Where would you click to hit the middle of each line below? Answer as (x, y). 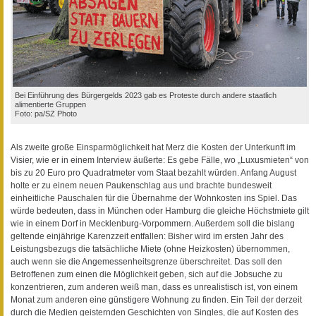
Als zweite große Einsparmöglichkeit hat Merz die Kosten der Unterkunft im (153, 147)
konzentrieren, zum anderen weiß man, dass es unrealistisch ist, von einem (154, 287)
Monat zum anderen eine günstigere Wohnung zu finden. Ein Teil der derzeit (156, 299)
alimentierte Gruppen (50, 104)
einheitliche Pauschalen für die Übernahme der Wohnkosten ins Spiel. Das (154, 198)
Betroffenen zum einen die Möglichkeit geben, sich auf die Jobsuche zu (147, 274)
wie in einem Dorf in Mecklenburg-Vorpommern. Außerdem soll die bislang (153, 223)
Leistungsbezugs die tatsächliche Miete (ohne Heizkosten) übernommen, (150, 249)
